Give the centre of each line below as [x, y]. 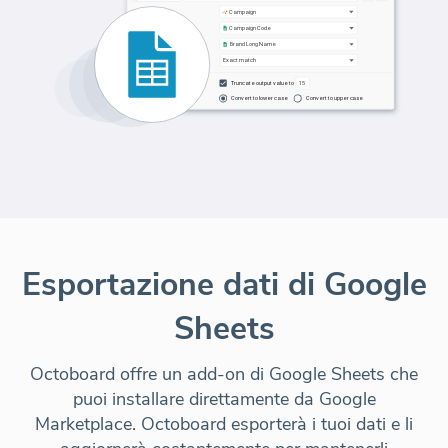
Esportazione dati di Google [224, 284]
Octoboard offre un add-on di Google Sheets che [224, 373]
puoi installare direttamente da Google [224, 398]
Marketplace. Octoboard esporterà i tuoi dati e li [224, 423]
